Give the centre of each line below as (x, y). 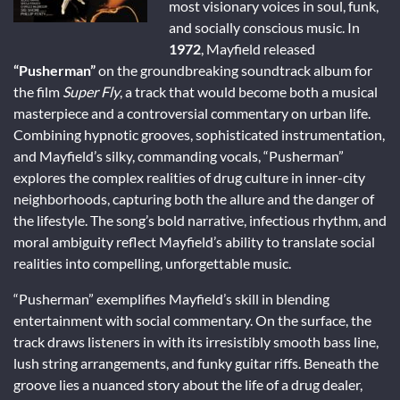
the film (38, 91)
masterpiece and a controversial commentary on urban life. (192, 112)
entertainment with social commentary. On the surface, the (192, 320)
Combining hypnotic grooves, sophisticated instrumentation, (199, 134)
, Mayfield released (258, 48)
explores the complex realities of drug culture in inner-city (189, 177)
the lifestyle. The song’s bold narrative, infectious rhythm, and (200, 220)
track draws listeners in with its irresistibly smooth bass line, (196, 341)
